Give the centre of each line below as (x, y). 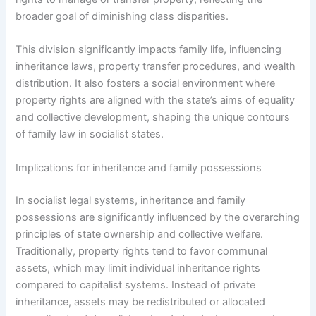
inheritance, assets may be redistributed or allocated (141, 302)
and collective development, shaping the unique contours (153, 117)
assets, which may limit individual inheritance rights (138, 268)
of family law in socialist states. (90, 134)
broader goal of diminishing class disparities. (122, 17)
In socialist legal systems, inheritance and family (131, 200)
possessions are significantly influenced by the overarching (158, 217)
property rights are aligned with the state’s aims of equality (156, 101)
